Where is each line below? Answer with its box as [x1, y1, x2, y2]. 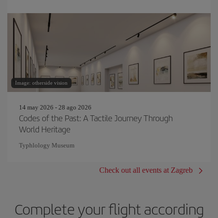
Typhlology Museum [19, 141, 74, 149]
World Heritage [19, 123, 71, 135]
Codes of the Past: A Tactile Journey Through [19, 111, 173, 124]
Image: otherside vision [15, 79, 68, 86]
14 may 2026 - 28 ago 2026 [19, 103, 91, 111]
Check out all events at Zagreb [99, 165, 193, 174]
